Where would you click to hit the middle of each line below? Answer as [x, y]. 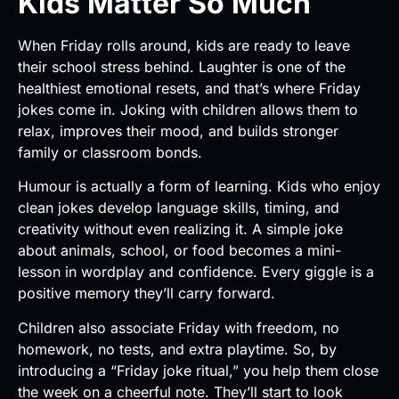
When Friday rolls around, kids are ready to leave [184, 45]
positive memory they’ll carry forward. [147, 293]
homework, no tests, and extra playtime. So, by [177, 349]
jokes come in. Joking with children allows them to [188, 109]
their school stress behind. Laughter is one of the [182, 66]
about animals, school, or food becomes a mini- [179, 251]
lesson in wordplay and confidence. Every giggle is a [196, 272]
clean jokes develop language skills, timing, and [179, 208]
